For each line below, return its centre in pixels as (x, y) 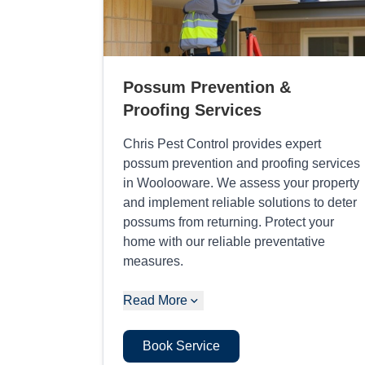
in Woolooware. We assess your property (241, 182)
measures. (153, 261)
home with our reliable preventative (224, 241)
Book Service (181, 345)
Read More (155, 300)
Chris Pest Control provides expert (222, 143)
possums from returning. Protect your (229, 222)
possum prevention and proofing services (242, 163)
